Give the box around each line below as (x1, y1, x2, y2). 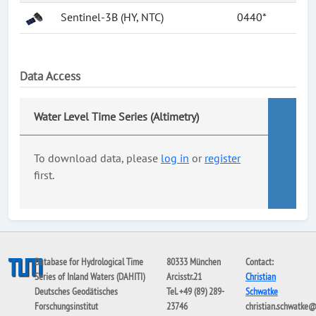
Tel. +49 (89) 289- (166, 285, 224, 298)
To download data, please (34, 151, 161, 165)
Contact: (245, 255, 274, 268)
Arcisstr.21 (166, 270, 202, 283)
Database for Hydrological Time (35, 255, 144, 268)
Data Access (20, 68, 80, 84)
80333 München (166, 255, 221, 268)
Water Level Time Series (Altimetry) (34, 109, 199, 123)
